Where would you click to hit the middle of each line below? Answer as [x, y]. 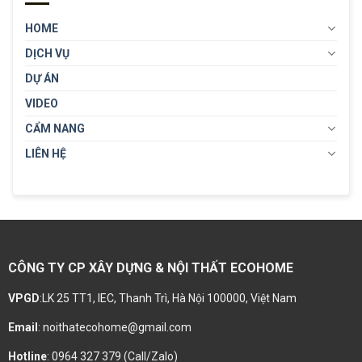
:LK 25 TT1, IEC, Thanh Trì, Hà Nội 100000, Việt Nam [168, 299]
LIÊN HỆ [46, 153]
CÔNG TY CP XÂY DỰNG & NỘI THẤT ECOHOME [150, 267]
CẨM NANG [55, 128]
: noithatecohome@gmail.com [114, 328]
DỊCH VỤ [47, 53]
